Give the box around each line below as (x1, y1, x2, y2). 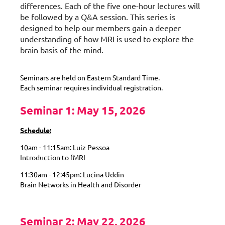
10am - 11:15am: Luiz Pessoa (20, 142, 109, 152)
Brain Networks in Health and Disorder (20, 179, 141, 189)
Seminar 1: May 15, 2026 (20, 103, 146, 117)
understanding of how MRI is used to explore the (20, 33, 194, 44)
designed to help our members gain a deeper (20, 22, 181, 33)
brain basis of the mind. (20, 44, 103, 55)
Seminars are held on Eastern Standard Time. (20, 72, 160, 82)
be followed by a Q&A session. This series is (20, 11, 175, 22)
